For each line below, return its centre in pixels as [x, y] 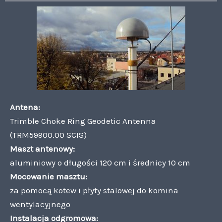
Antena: [25, 107]
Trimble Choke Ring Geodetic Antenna [83, 121]
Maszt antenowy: [42, 148]
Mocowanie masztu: [49, 176]
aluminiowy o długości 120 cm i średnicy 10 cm [100, 162]
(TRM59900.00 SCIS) [48, 135]
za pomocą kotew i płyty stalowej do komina [94, 190]
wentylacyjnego [40, 204]
